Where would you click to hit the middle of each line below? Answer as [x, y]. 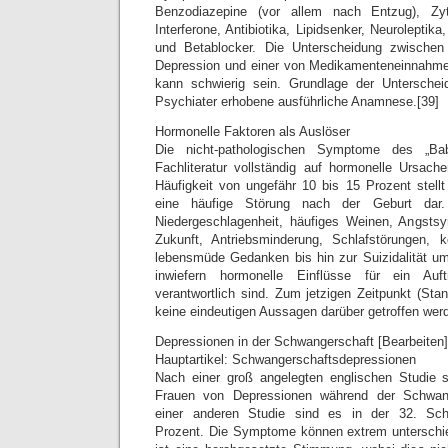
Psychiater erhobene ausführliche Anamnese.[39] [297, 101]
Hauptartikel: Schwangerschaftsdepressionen [285, 359]
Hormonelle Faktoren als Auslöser [252, 131]
